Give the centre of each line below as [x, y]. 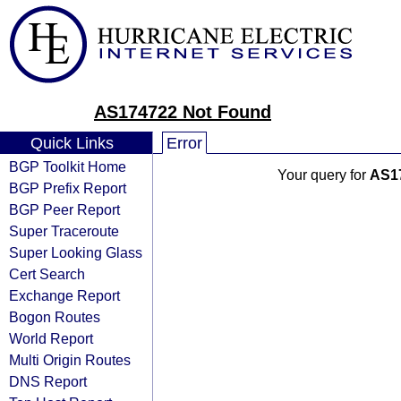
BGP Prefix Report [68, 188]
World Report [51, 338]
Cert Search [47, 274]
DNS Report [48, 381]
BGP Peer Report [64, 209]
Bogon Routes [55, 317]
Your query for [323, 175]
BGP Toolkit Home [68, 166]
